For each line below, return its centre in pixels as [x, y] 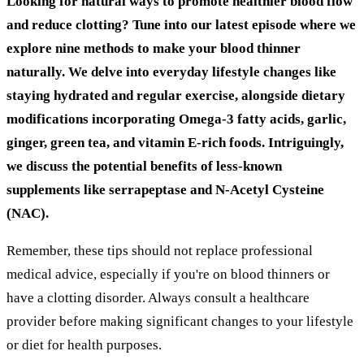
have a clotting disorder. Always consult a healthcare [158, 297]
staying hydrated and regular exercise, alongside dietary [176, 95]
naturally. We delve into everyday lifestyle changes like [171, 71]
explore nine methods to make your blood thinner [154, 48]
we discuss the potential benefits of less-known [144, 166]
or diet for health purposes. [84, 344]
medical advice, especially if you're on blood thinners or [168, 274]
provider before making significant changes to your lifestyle [180, 321]
